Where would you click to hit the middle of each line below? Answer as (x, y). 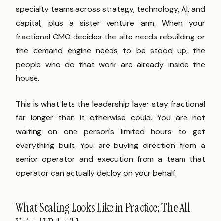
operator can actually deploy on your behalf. (96, 173)
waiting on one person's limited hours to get (110, 132)
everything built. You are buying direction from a (110, 146)
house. (28, 78)
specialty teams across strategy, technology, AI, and (110, 9)
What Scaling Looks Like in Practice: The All (103, 208)
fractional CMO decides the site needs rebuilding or (110, 37)
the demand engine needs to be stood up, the (110, 51)
